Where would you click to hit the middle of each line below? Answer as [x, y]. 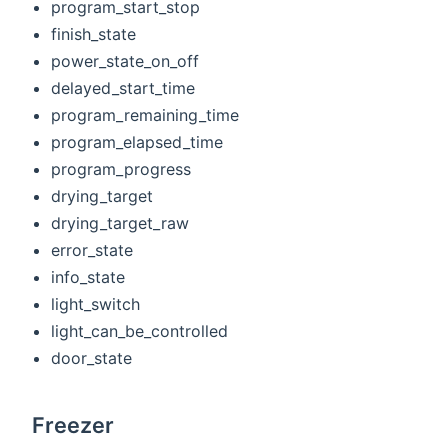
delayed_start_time [123, 87]
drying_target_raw [120, 222]
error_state [92, 249]
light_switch [96, 303]
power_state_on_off [125, 60]
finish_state [94, 33]
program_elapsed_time [137, 141]
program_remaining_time [145, 114]
